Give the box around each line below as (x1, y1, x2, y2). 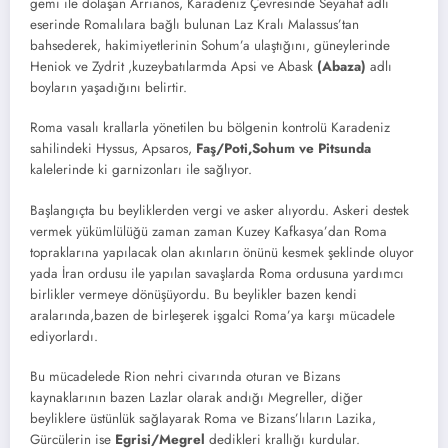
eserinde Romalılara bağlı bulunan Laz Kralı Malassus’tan (30, 15, 359, 35)
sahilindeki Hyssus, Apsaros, (30, 139, 192, 159)
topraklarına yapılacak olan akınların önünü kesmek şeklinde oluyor (30, 242, 414, 262)
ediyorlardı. (30, 326, 98, 346)
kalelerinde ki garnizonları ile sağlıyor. (30, 160, 252, 180)
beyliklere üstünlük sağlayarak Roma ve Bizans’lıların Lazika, (30, 408, 376, 428)
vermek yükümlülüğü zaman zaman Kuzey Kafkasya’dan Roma (30, 221, 387, 241)
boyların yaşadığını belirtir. (30, 78, 187, 98)
